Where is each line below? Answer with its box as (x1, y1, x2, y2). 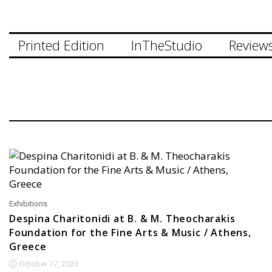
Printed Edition (18, 36, 104, 54)
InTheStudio (131, 36, 202, 54)
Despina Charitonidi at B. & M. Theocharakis (9, 212, 236, 225)
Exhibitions (9, 199, 47, 208)
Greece (9, 240, 47, 253)
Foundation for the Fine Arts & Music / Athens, (9, 226, 251, 239)
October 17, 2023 (17, 259, 78, 268)
